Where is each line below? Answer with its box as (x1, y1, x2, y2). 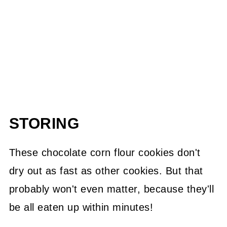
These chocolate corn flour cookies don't (9, 146, 201, 158)
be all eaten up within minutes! (9, 201, 154, 213)
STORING (9, 115, 80, 132)
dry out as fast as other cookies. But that (9, 165, 203, 176)
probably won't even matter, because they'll (9, 183, 214, 195)
